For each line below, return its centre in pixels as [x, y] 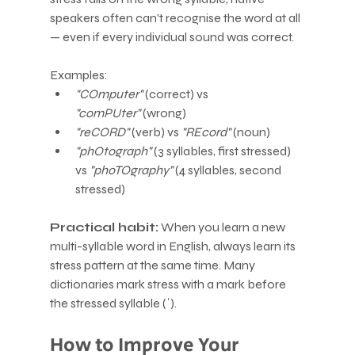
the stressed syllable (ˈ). [113, 303]
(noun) [250, 132]
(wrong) [163, 113]
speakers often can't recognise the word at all [176, 17]
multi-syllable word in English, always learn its [174, 246]
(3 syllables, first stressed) [222, 151]
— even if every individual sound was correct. [172, 36]
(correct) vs [176, 94]
